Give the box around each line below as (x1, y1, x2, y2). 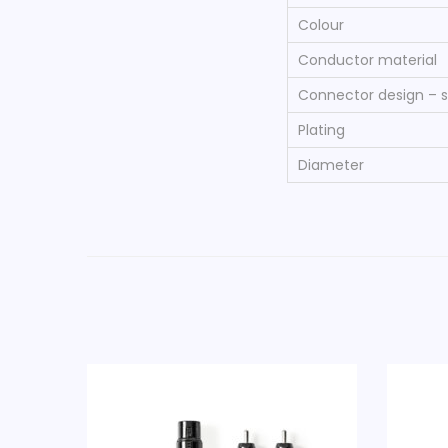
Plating (298, 119, 345, 140)
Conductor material (298, 49, 437, 70)
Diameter (298, 154, 364, 175)
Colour (298, 14, 344, 35)
